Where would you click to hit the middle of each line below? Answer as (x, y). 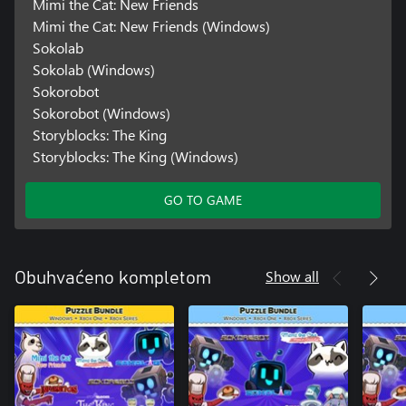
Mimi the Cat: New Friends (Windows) (151, 26)
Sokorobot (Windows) (101, 113)
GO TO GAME (203, 200)
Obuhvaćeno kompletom (113, 279)
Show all (292, 276)
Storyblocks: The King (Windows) (135, 157)
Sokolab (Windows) (93, 70)
